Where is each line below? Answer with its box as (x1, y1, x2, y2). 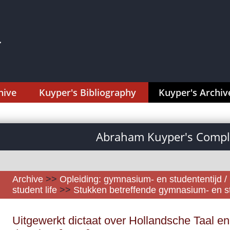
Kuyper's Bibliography (39, 86, 136, 99)
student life (12, 185, 60, 195)
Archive (12, 174, 43, 184)
